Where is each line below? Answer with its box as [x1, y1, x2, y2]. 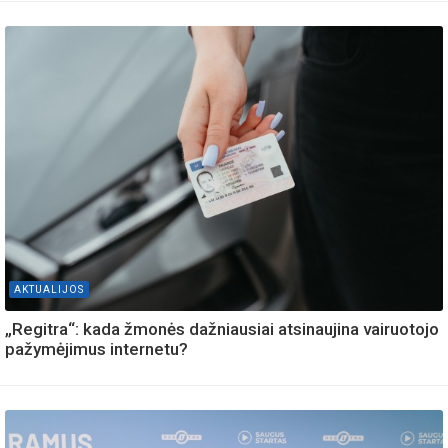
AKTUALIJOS [14, 283, 84, 295]
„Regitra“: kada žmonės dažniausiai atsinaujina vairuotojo [5, 318, 439, 339]
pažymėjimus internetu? [5, 338, 192, 359]
